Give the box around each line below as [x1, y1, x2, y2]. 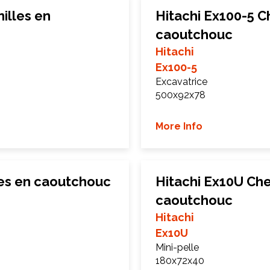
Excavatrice [155, 76, 207, 87]
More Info [155, 121, 202, 132]
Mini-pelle [155, 242, 199, 253]
